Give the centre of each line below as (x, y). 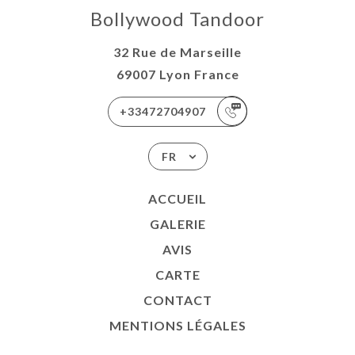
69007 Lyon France (177, 74)
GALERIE (177, 223)
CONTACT (177, 300)
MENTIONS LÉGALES (177, 325)
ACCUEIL (177, 198)
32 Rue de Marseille (177, 52)
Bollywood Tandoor (177, 18)
